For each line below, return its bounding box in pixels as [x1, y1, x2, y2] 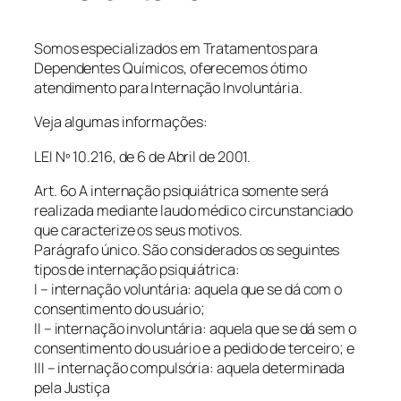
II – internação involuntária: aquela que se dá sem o [34, 318, 356, 338]
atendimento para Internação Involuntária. [34, 78, 303, 98]
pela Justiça [34, 377, 110, 397]
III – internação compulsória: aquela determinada [34, 357, 346, 378]
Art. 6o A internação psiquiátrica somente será [34, 180, 329, 200]
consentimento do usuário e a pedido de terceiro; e [34, 337, 354, 358]
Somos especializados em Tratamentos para [34, 38, 318, 58]
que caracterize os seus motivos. [34, 219, 243, 240]
